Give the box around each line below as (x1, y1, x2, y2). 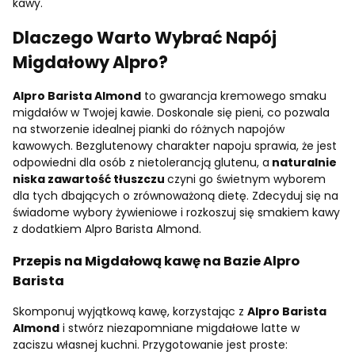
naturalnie (269, 155, 337, 171)
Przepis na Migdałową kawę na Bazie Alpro (13, 251, 300, 270)
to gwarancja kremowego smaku (141, 88, 326, 105)
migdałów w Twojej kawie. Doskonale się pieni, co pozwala (13, 105, 330, 121)
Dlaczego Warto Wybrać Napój (13, 25, 277, 49)
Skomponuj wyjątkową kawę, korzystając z (13, 303, 247, 320)
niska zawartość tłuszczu (13, 171, 167, 188)
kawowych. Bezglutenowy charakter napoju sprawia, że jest (13, 138, 337, 155)
